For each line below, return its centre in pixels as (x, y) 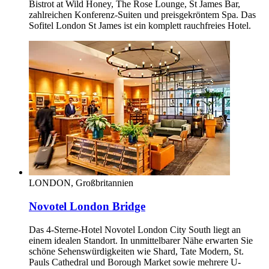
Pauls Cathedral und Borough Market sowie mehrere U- (135, 262)
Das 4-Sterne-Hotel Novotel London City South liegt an (135, 229)
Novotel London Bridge (87, 207)
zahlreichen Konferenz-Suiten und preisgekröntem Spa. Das (142, 15)
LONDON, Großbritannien (81, 183)
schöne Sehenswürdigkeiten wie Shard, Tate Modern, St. (136, 251)
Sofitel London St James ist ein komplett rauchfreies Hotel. (140, 26)
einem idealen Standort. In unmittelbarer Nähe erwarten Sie (141, 240)
